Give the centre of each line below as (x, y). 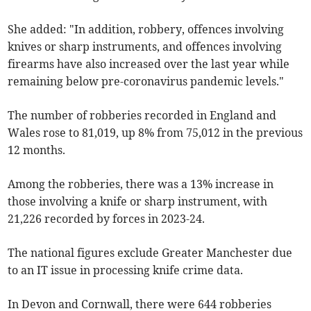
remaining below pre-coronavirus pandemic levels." (146, 82)
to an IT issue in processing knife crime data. (126, 270)
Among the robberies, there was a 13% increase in (141, 184)
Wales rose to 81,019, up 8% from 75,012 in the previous (155, 133)
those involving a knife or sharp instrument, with (138, 202)
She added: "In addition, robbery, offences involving (146, 30)
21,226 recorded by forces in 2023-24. (107, 219)
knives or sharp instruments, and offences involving (145, 47)
